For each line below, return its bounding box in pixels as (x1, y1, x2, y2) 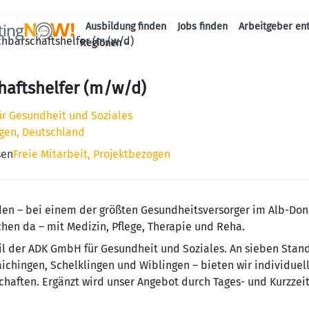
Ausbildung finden (85, 21, 166, 32)
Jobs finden (177, 21, 228, 32)
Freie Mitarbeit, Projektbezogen (13, 148, 170, 161)
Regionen (79, 37, 121, 49)
